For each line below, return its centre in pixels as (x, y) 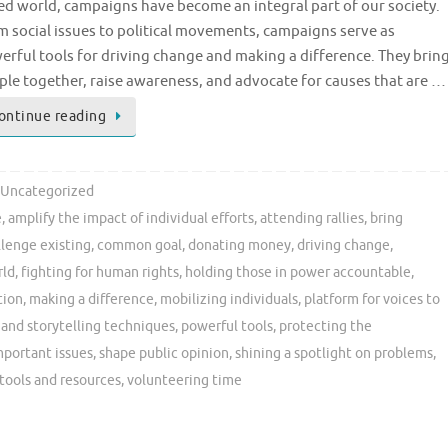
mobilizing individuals (229, 300)
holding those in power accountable (298, 273)
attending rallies (312, 219)
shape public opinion (164, 354)
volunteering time (184, 381)
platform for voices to (372, 300)
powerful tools (227, 327)
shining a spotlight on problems (334, 354)
